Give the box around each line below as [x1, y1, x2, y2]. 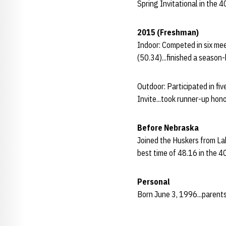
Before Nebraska [137, 123, 199, 133]
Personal [137, 177, 170, 187]
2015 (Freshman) [137, 27, 199, 37]
